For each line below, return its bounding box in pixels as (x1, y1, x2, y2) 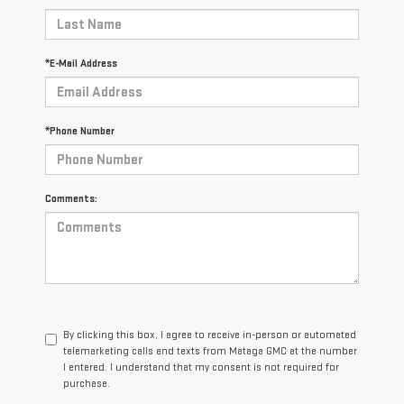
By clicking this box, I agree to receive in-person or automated (63, 328, 356, 343)
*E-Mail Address (45, 57, 117, 71)
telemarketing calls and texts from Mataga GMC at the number (63, 344, 357, 359)
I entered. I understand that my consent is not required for (63, 361, 339, 375)
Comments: (45, 192, 97, 207)
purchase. (63, 377, 110, 391)
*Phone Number (45, 124, 115, 139)
